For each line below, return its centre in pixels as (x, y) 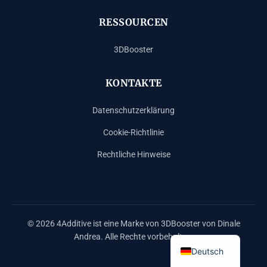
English (205, 212)
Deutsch (208, 251)
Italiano (206, 231)
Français (208, 192)
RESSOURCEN (133, 22)
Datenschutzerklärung (133, 110)
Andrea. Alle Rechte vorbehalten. (133, 236)
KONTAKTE (133, 83)
